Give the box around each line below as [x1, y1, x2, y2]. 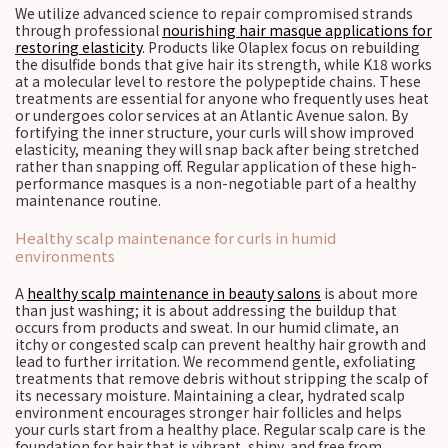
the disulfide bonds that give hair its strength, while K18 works [15, 54, 432, 74]
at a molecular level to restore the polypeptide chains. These [15, 71, 421, 91]
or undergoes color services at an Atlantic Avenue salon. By [15, 105, 408, 125]
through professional [15, 20, 162, 40]
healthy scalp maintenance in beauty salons [27, 283, 321, 303]
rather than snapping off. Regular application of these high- [15, 156, 417, 176]
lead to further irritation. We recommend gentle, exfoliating [15, 351, 416, 371]
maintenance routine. [15, 190, 161, 210]
